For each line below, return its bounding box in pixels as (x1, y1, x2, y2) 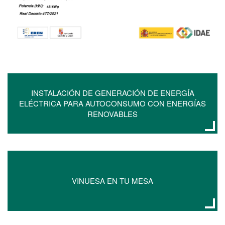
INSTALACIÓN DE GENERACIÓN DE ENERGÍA (31, 87, 194, 98)
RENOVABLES (87, 108, 138, 120)
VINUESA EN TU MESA (72, 175, 153, 186)
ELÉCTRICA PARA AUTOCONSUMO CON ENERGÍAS (19, 98, 206, 109)
